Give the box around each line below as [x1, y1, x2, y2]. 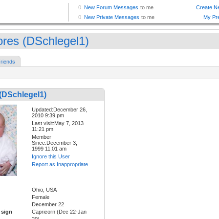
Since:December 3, [32, 140, 77, 146]
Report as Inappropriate [32, 161, 88, 168]
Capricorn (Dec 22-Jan [32, 209, 87, 215]
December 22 [32, 201, 64, 208]
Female [32, 194, 49, 200]
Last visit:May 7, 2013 [32, 120, 84, 127]
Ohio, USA [32, 187, 57, 193]
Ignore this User [32, 153, 70, 160]
